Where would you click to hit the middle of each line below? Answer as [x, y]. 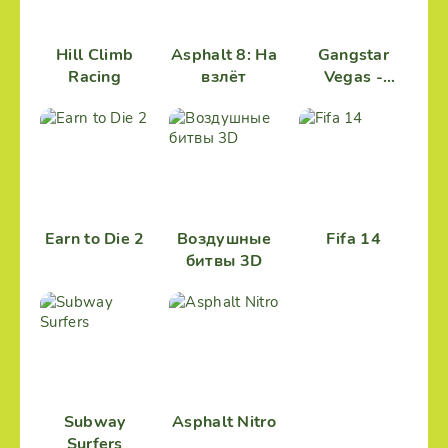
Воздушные [224, 238]
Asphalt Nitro [224, 421]
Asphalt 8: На [224, 55]
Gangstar [353, 55]
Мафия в [353, 99]
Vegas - [353, 77]
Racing [95, 77]
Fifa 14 [353, 238]
